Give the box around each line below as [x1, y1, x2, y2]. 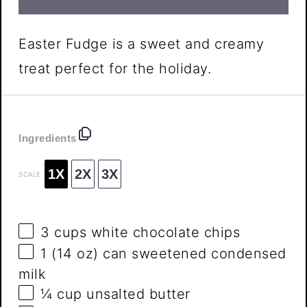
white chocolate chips [86, 224, 241, 241]
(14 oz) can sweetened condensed [47, 245, 286, 262]
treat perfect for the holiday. [19, 60, 212, 77]
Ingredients [19, 132, 77, 144]
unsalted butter [82, 286, 191, 303]
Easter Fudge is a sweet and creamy [19, 36, 265, 53]
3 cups [40, 224, 87, 241]
